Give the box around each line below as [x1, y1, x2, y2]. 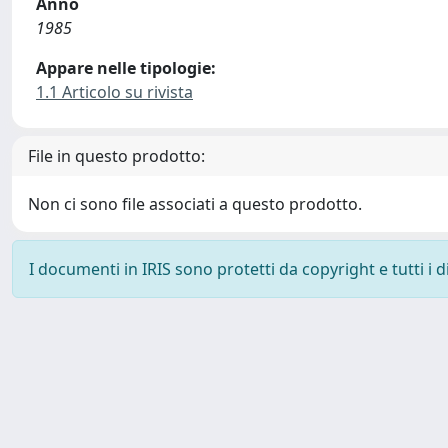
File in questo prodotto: [28, 145, 205, 167]
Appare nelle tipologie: [36, 57, 216, 79]
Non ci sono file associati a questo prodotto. [28, 193, 362, 215]
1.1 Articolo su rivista [36, 81, 193, 103]
